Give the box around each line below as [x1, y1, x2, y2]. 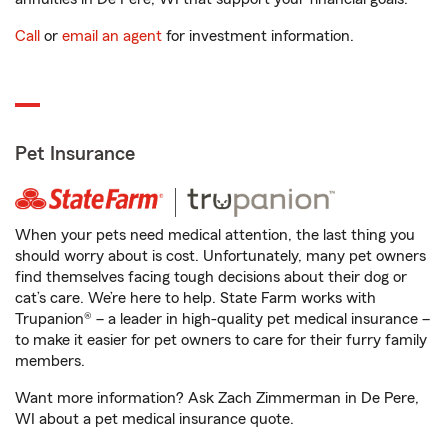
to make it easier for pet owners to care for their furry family [15, 332, 427, 348]
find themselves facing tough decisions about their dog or [15, 269, 407, 285]
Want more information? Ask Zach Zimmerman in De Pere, [15, 390, 419, 406]
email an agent [62, 28, 162, 44]
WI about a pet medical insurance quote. [15, 411, 294, 427]
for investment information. [162, 28, 354, 44]
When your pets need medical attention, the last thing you [15, 227, 415, 243]
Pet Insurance [15, 144, 135, 164]
